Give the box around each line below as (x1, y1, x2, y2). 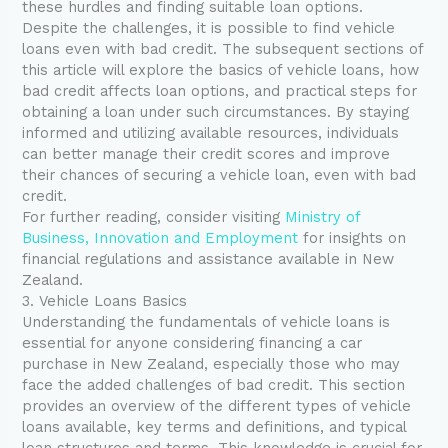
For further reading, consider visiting (22, 207, 286, 226)
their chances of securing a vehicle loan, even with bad (22, 165, 417, 184)
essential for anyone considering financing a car (22, 333, 363, 352)
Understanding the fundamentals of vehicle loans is (22, 312, 391, 331)
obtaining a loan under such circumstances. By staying (22, 102, 410, 121)
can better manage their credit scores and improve (22, 144, 391, 163)
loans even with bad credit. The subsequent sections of (22, 39, 424, 58)
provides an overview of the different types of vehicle (22, 396, 412, 415)
